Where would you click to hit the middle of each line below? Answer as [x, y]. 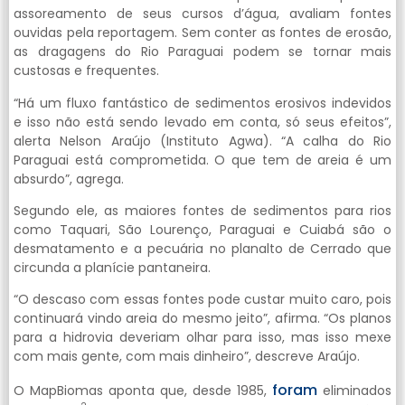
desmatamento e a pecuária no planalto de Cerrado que [202, 248]
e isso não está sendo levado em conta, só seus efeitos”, [202, 122]
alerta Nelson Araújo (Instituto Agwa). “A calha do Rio [202, 141]
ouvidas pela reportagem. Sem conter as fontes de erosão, [202, 33]
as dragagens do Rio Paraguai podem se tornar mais [202, 52]
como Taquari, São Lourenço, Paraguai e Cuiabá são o [202, 229]
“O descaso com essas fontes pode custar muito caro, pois [202, 300]
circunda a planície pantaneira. [112, 267]
